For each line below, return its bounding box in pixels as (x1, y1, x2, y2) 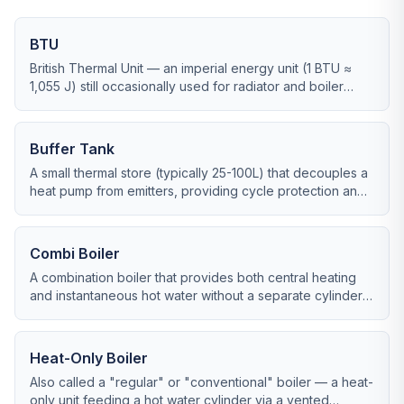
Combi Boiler (30, 244, 120, 262)
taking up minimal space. (30, 306, 174, 321)
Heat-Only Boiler (30, 349, 148, 367)
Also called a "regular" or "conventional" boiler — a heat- (30, 374, 373, 390)
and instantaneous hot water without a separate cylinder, (30, 288, 365, 303)
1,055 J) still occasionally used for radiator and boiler (30, 78, 344, 94)
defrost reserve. (30, 201, 126, 216)
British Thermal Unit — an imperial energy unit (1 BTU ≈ (30, 60, 352, 76)
